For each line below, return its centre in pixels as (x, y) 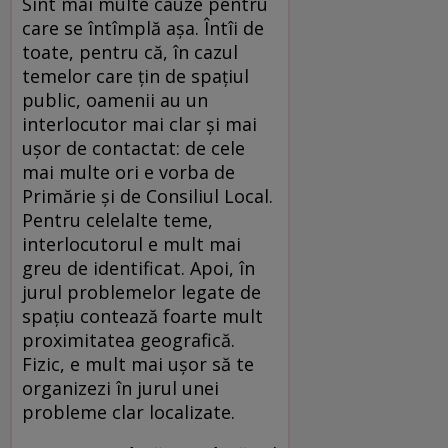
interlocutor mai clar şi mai (139, 123)
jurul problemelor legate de (141, 291)
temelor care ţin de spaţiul (135, 75)
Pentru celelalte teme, (117, 219)
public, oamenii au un (115, 99)
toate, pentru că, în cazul (130, 51)
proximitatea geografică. (128, 339)
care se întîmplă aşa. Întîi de (143, 27)
